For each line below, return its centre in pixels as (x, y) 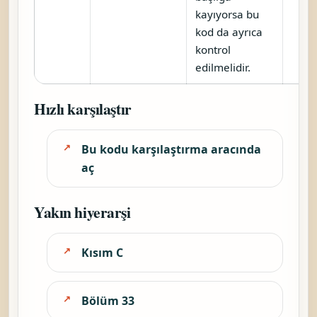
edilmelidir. (223, 67)
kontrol (213, 49)
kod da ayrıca (229, 31)
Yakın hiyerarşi (82, 212)
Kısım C (102, 252)
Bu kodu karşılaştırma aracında (171, 149)
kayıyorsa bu (227, 14)
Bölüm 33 (108, 300)
